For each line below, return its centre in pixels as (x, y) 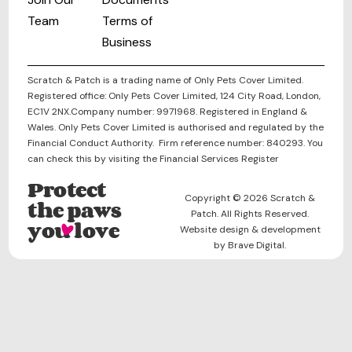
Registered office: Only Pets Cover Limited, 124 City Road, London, (174, 96)
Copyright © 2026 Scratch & (250, 198)
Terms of (127, 21)
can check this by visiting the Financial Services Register (154, 159)
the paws (75, 210)
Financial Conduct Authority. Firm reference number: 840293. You (176, 143)
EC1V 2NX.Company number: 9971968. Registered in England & (168, 112)
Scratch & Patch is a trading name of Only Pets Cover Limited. (166, 81)
